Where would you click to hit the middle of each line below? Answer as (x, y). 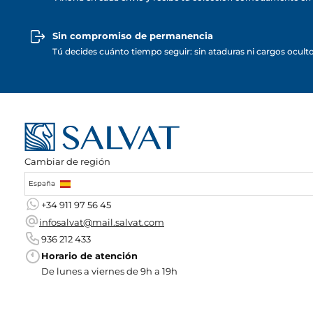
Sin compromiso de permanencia (132, 36)
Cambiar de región (67, 162)
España (43, 184)
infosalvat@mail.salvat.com (102, 222)
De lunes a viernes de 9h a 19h (109, 271)
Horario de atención (89, 256)
